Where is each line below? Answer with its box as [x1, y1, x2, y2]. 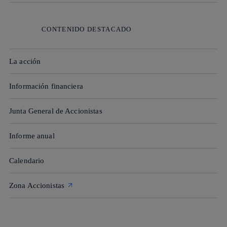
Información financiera [9, 82, 83, 90]
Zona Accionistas [9, 181, 67, 190]
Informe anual [9, 131, 55, 140]
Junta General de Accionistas [9, 106, 102, 115]
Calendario [9, 156, 45, 165]
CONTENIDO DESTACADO [42, 25, 132, 33]
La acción [9, 57, 41, 65]
